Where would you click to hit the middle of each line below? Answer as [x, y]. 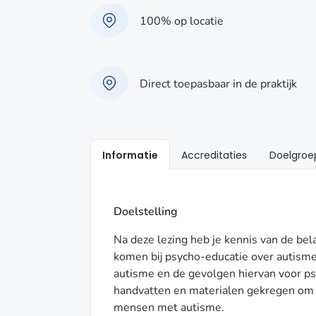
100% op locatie [182, 21]
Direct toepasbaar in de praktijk [218, 84]
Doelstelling [146, 212]
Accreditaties [214, 155]
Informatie [130, 155]
